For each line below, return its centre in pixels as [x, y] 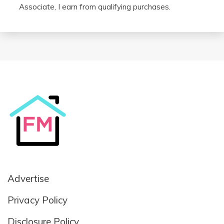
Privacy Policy [37, 200]
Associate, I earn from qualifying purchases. [95, 7]
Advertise [28, 178]
